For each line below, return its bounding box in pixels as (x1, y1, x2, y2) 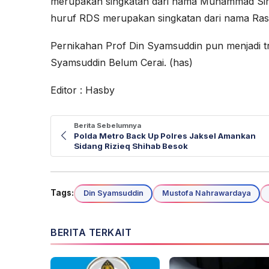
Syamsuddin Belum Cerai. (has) (50, 56, 193, 68)
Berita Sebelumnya (74, 121, 141, 130)
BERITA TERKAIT (50, 226, 131, 238)
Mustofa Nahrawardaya (162, 189, 251, 198)
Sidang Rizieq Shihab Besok (74, 141, 188, 151)
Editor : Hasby (50, 83, 115, 96)
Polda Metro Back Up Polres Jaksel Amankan (74, 130, 256, 141)
